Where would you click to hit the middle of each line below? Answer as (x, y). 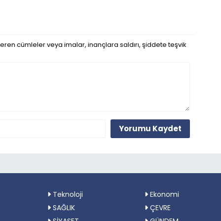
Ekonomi (164, 194)
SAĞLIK (63, 207)
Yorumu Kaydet (150, 129)
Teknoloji (67, 194)
